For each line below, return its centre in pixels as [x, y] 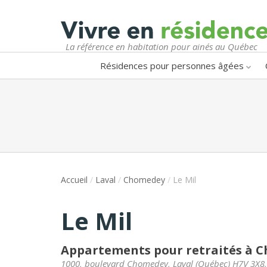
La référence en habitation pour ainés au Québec [162, 46]
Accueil [74, 179]
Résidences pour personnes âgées [172, 65]
